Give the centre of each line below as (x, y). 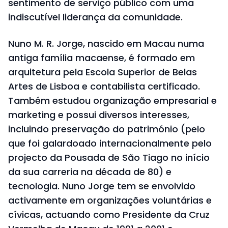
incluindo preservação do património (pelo (107, 129)
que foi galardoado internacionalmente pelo (110, 144)
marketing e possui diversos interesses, (99, 115)
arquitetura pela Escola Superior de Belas (103, 72)
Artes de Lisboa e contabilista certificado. (104, 87)
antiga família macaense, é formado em (102, 58)
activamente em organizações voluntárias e (110, 201)
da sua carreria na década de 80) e (90, 172)
